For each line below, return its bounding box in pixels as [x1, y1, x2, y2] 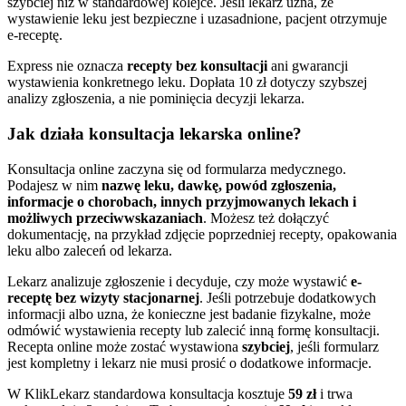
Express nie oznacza [7, 58, 127, 74]
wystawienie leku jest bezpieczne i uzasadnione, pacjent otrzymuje [7, 11, 387, 27]
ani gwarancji [267, 58, 348, 74]
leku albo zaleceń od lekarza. [7, 242, 172, 258]
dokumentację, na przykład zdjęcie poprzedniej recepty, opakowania [7, 226, 397, 242]
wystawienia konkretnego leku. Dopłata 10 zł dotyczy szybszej [7, 74, 367, 91]
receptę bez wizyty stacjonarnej [7, 289, 199, 305]
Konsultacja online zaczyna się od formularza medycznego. [7, 160, 346, 177]
